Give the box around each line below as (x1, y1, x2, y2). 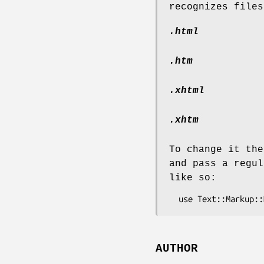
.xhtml (169, 85, 204, 96)
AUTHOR (156, 242, 198, 256)
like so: (169, 172, 216, 183)
